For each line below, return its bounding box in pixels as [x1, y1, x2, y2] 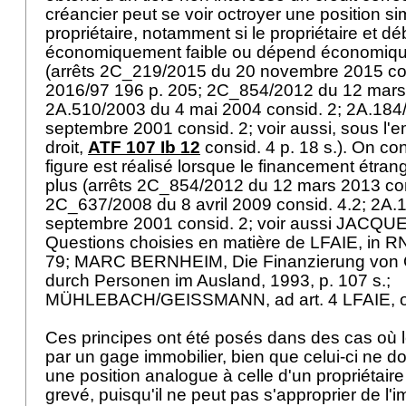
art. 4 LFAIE [299, 290, 391, 309]
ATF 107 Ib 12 [88, 138, 200, 157]
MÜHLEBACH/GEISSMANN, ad [45, 290, 299, 309]
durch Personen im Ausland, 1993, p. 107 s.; [45, 271, 391, 290]
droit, [45, 138, 88, 157]
